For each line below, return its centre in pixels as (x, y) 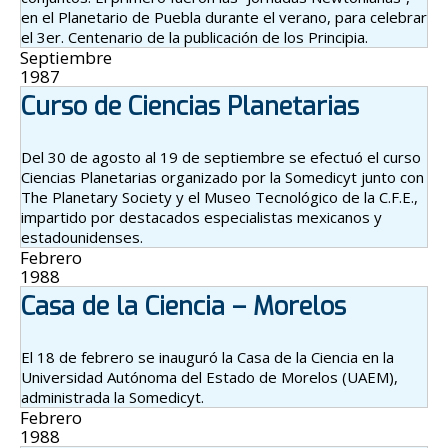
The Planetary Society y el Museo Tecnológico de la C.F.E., (219, 196)
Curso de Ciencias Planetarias (190, 106)
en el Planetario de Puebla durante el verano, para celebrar (224, 16)
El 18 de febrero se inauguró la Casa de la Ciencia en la (207, 356)
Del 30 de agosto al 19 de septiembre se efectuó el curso (221, 156)
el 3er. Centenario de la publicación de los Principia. (194, 36)
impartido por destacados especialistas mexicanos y (201, 216)
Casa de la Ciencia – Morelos (183, 306)
